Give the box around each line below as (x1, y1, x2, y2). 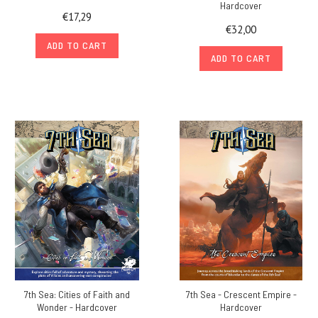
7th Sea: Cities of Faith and (24, 287, 130, 300)
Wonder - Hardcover (37, 300, 117, 313)
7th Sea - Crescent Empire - (185, 287, 297, 300)
